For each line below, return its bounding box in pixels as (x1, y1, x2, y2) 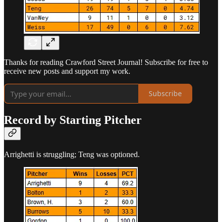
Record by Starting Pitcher (4, 113, 142, 126)
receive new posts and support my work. (4, 66, 130, 75)
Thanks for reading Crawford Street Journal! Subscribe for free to (4, 57, 208, 66)
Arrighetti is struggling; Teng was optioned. (4, 150, 140, 159)
